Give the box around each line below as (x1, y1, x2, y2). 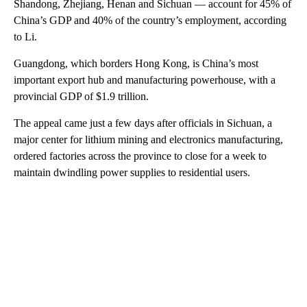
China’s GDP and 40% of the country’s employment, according (14, 14, 286, 26)
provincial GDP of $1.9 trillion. (14, 90, 149, 102)
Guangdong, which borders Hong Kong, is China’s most (14, 57, 258, 69)
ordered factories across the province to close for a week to (14, 149, 267, 162)
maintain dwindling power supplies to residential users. (14, 166, 250, 178)
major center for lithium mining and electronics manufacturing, (14, 133, 283, 145)
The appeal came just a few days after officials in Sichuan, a (14, 116, 272, 129)
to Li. (14, 30, 37, 42)
